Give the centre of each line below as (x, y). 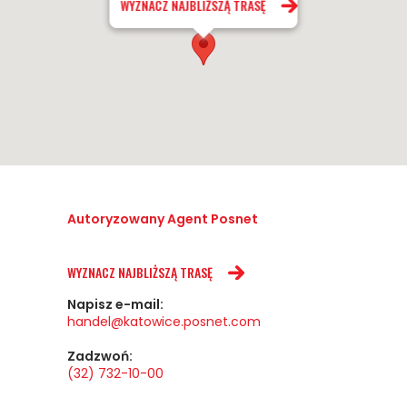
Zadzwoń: (100, 356)
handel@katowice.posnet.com (164, 322)
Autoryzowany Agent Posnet (163, 219)
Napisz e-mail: (115, 304)
